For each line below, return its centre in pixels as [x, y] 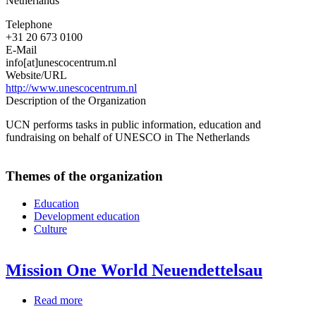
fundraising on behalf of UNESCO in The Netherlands [128, 138]
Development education [87, 216]
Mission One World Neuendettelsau [134, 270]
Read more [58, 300]
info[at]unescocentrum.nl [61, 63]
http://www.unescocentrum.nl [71, 88]
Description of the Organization [76, 101]
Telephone [29, 25]
